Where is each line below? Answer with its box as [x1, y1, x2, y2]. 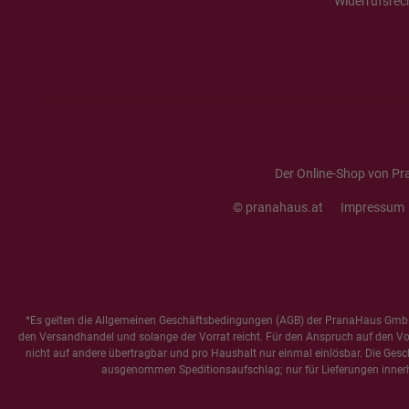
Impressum [341, 200, 404, 215]
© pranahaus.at [233, 200, 323, 215]
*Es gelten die [25, 314, 95, 327]
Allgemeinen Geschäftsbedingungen [94, 314, 273, 327]
